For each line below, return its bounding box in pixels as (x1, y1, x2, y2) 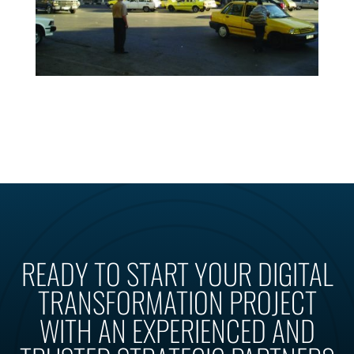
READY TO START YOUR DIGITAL (21, 252, 333, 295)
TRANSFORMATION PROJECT (37, 281, 317, 323)
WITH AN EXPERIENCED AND (39, 309, 315, 352)
